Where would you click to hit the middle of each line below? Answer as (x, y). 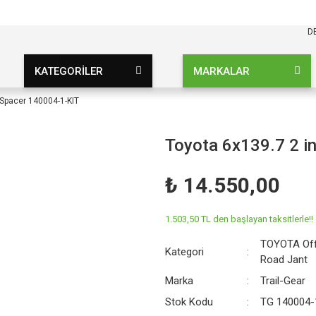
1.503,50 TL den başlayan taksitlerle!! (239, 219)
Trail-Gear (283, 281)
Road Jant (284, 260)
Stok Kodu (189, 302)
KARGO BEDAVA (114, 12)
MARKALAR (222, 71)
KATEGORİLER (68, 71)
